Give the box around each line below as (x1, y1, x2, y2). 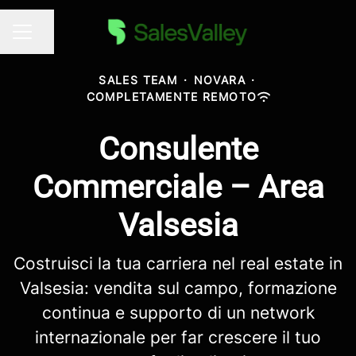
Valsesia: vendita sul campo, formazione (19, 278, 337, 298)
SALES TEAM (99, 73, 178, 87)
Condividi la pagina (30, 31, 147, 48)
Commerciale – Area (32, 168, 324, 206)
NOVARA (193, 73, 246, 87)
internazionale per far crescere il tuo (35, 327, 321, 347)
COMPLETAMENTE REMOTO (86, 90, 257, 103)
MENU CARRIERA (12, 32, 109, 46)
